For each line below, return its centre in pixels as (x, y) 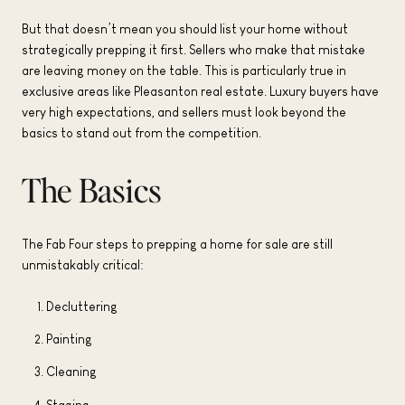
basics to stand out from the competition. (141, 133)
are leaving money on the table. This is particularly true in (184, 71)
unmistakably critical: (83, 264)
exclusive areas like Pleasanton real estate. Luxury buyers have (200, 91)
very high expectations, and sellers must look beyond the (184, 112)
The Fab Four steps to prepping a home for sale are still (177, 244)
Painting (69, 339)
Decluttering (81, 306)
